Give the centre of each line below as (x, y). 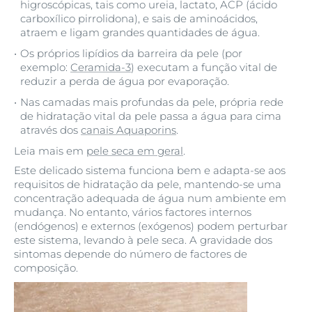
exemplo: (45, 67)
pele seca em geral (135, 151)
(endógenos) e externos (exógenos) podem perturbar (151, 226)
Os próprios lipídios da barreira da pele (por (131, 53)
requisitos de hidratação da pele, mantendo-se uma (148, 184)
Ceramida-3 (101, 67)
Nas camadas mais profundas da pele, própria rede (152, 102)
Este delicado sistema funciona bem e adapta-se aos (150, 170)
